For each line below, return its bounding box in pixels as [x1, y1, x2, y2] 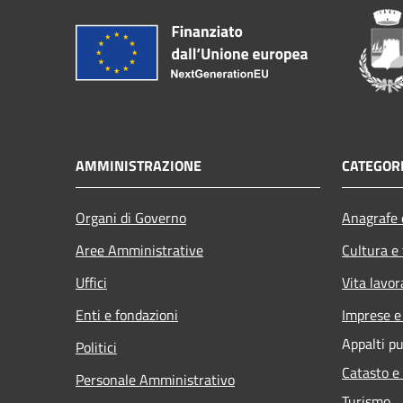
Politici [76, 336, 117, 358]
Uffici [76, 271, 107, 293]
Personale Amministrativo [76, 368, 235, 390]
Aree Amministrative [76, 238, 203, 261]
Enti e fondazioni [76, 303, 178, 326]
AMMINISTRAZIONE [76, 154, 201, 176]
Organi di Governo [76, 206, 186, 228]
